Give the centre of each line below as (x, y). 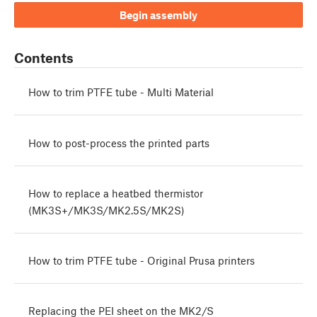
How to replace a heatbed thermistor (116, 193)
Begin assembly (158, 15)
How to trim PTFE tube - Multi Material (121, 92)
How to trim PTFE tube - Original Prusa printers (142, 260)
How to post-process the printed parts (119, 143)
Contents (44, 58)
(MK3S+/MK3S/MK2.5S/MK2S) (106, 210)
